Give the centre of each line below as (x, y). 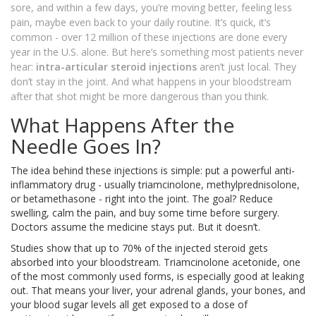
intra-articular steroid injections (116, 67)
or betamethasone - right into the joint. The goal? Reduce (142, 199)
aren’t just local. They (247, 67)
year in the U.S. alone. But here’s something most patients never (157, 52)
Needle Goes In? (86, 146)
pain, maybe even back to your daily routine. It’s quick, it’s (141, 23)
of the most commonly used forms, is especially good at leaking (157, 276)
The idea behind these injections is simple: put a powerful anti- (153, 171)
